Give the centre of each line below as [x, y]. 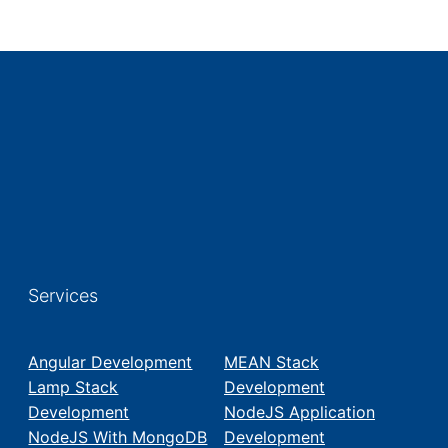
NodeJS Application [299, 412]
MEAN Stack [271, 362]
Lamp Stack [73, 387]
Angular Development [110, 362]
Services [63, 296]
